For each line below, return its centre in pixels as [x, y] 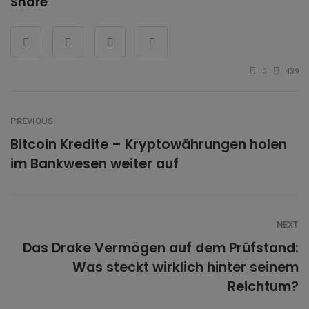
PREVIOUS [32, 121]
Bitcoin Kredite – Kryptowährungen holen [149, 145]
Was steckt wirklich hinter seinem [186, 268]
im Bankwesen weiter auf [94, 164]
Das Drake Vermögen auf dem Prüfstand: [161, 248]
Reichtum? [263, 287]
